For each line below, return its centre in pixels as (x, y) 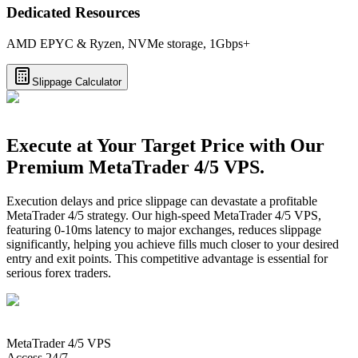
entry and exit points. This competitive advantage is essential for (167, 258)
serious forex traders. (59, 272)
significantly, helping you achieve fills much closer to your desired (173, 244)
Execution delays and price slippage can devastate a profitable (162, 201)
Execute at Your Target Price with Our (165, 145)
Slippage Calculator (77, 82)
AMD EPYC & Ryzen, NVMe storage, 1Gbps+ (128, 43)
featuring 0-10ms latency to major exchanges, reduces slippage (164, 229)
